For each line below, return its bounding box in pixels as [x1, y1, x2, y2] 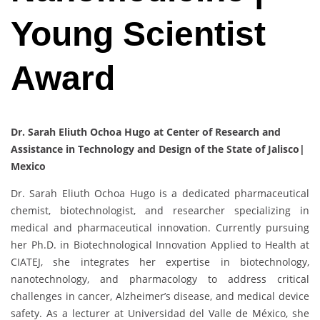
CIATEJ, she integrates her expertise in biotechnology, [11, 255, 309, 269]
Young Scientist [11, 15, 266, 54]
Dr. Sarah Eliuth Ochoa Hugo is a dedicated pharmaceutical [11, 186, 309, 201]
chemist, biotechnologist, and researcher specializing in [11, 204, 309, 218]
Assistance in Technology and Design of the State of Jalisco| [11, 142, 305, 156]
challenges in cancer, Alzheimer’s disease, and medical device [11, 289, 309, 304]
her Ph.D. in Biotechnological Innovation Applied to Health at [11, 238, 309, 252]
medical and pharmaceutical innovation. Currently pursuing [11, 221, 309, 235]
